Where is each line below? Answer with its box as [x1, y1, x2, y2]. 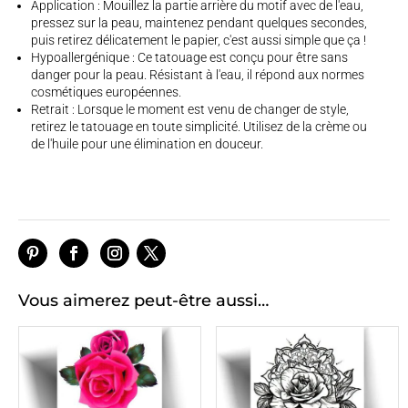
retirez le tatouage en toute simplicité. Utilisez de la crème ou [31, 119, 367, 134]
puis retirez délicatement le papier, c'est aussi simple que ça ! [31, 33, 366, 47]
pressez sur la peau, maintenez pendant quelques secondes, [31, 15, 367, 30]
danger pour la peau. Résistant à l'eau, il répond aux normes [31, 67, 364, 82]
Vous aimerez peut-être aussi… [18, 291, 269, 311]
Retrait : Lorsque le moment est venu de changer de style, [31, 102, 349, 117]
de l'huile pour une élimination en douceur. [31, 137, 263, 151]
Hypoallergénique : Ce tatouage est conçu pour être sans [31, 50, 348, 65]
